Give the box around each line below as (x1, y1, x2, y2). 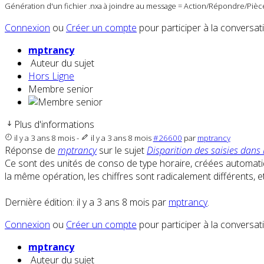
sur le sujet (97, 144, 147, 157)
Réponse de (5, 144, 58, 157)
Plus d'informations (14, 118, 94, 131)
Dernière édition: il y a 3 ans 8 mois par (5, 196, 169, 209)
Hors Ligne (28, 70, 74, 83)
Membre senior (28, 82, 93, 96)
